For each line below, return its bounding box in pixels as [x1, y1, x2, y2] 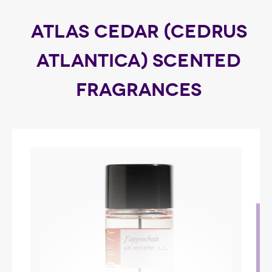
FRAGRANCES [76, 78, 202, 101]
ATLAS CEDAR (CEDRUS [30, 20, 247, 42]
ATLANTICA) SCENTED [36, 49, 241, 72]
